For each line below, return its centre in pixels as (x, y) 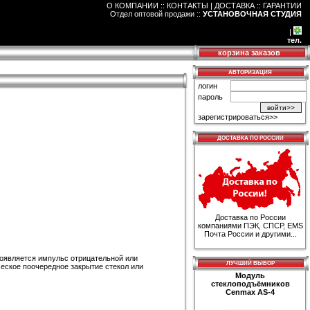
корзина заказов (249, 53)
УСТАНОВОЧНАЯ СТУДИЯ (252, 14)
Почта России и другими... (250, 234)
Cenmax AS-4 (250, 292)
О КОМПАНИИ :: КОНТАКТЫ (157, 6)
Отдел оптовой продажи (152, 14)
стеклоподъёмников (250, 284)
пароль (210, 97)
